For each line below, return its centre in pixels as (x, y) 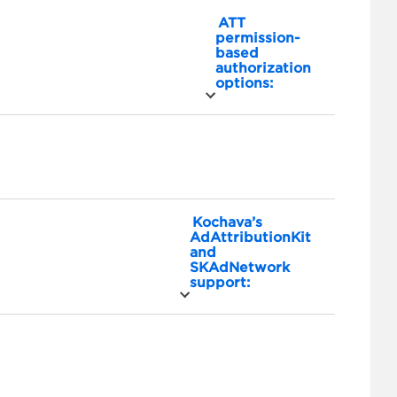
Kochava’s (227, 222)
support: (220, 283)
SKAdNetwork (240, 268)
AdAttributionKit (250, 237)
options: (244, 83)
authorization (263, 68)
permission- (257, 38)
